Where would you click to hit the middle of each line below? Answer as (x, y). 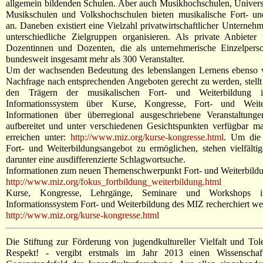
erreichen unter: (38, 137)
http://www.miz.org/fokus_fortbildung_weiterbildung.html (114, 181)
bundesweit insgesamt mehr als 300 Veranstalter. (95, 59)
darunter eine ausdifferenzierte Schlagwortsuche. (96, 159)
